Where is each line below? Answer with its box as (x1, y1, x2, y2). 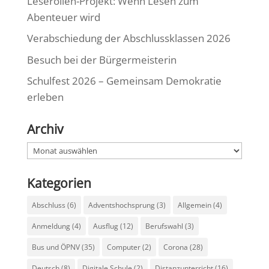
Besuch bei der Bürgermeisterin (26, 52, 177, 67)
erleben (26, 90, 64, 104)
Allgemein (177, 200, 211, 210)
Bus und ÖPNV (31, 242, 80, 252)
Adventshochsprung (88, 200, 155, 210)
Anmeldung (31, 221, 70, 231)
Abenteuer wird (26, 10, 100, 24)
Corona (163, 242, 188, 252)
